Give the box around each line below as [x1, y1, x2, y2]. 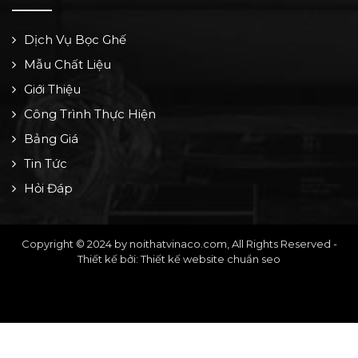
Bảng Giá [24, 131, 78, 147]
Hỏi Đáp [24, 181, 73, 197]
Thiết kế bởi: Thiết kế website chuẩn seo [78, 253, 280, 266]
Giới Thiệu [24, 82, 81, 97]
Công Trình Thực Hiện [24, 106, 156, 122]
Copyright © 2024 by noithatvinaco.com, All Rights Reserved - [21, 237, 337, 251]
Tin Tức [24, 156, 67, 172]
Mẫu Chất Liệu [24, 57, 111, 73]
